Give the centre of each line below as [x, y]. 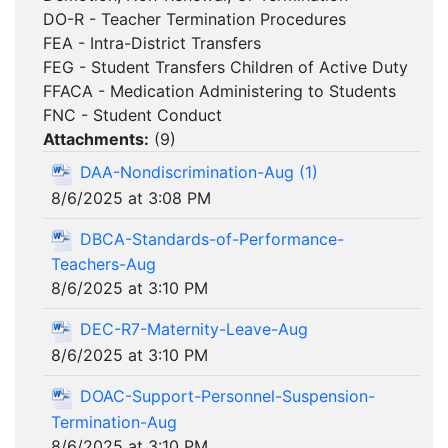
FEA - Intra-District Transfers [152, 43]
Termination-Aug [114, 421]
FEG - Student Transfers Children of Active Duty [228, 67]
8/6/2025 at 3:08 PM [131, 197]
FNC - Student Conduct [135, 115]
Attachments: [96, 139]
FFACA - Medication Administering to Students [219, 91]
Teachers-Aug [103, 264]
